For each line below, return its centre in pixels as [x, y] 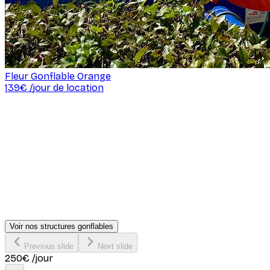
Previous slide [49, 246]
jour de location [68, 88]
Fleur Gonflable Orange [58, 77]
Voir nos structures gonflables [61, 227]
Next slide [115, 246]
